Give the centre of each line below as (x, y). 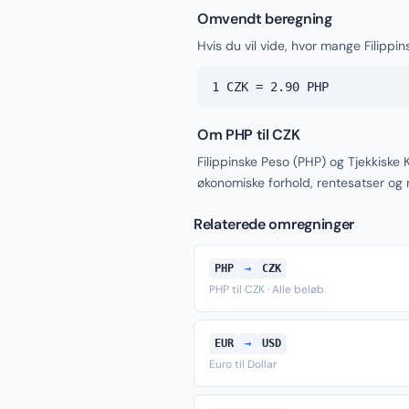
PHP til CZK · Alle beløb (267, 289)
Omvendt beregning (265, 19)
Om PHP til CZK (249, 135)
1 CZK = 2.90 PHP (270, 87)
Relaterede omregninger (274, 224)
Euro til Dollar (243, 364)
